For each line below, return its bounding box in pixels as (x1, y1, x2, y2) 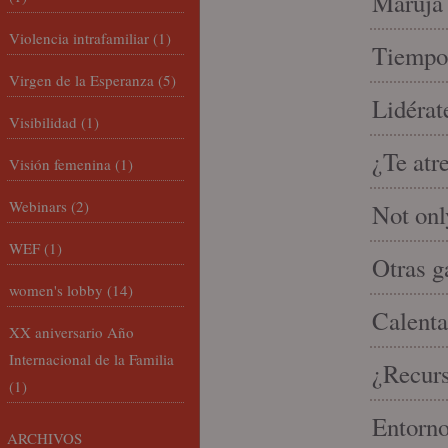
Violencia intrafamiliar (9, 28, 149, 48)
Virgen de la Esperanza (9, 70, 154, 90)
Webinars (9, 196, 67, 216)
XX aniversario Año (9, 322, 134, 342)
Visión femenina (9, 154, 111, 174)
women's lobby (9, 280, 103, 300)
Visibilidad (9, 112, 77, 132)
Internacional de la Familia (9, 349, 174, 369)
